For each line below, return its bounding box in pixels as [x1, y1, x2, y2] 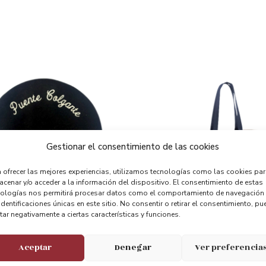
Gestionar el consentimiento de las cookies [46, 140, 220, 153]
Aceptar [18, 241, 52, 254]
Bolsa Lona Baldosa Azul [142, 225, 239, 237]
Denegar [114, 241, 151, 254]
